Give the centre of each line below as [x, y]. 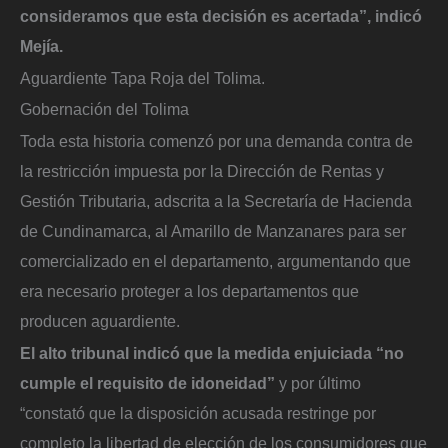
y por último [318, 382]
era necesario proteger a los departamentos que [189, 291]
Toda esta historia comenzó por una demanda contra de [216, 141]
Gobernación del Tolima [104, 109]
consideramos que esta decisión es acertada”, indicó [221, 16]
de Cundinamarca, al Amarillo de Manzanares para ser [213, 231]
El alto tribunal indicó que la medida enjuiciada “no [212, 352]
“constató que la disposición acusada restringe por [198, 412]
